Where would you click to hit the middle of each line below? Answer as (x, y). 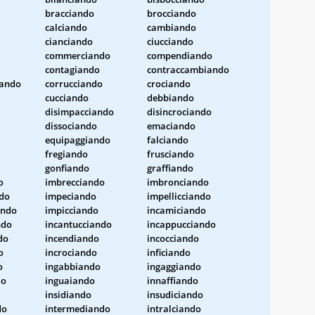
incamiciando (176, 210)
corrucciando (74, 83)
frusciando (171, 154)
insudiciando (175, 294)
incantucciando (78, 224)
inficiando (169, 252)
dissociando (71, 126)
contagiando (72, 69)
